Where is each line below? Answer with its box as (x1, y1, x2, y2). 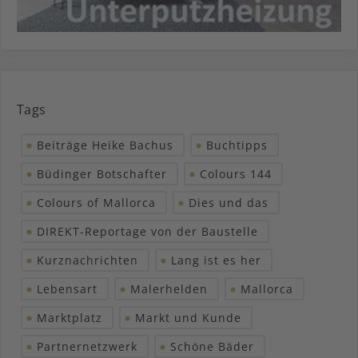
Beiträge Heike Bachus (37, 137, 173, 153)
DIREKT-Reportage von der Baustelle (37, 224, 258, 240)
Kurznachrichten (37, 253, 138, 268)
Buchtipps (206, 137, 268, 153)
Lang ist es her (171, 253, 261, 268)
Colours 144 (200, 166, 272, 182)
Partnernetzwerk (37, 339, 137, 355)
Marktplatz (37, 310, 102, 326)
